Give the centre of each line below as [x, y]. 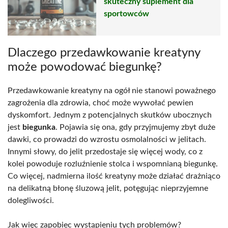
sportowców [126, 14]
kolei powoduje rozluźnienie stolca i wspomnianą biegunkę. [113, 164]
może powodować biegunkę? [85, 67]
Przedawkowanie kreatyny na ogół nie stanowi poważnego [112, 90]
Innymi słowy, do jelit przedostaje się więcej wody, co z [105, 151]
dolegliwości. [31, 200]
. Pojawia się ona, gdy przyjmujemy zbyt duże [135, 127]
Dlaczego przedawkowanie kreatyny [104, 53]
